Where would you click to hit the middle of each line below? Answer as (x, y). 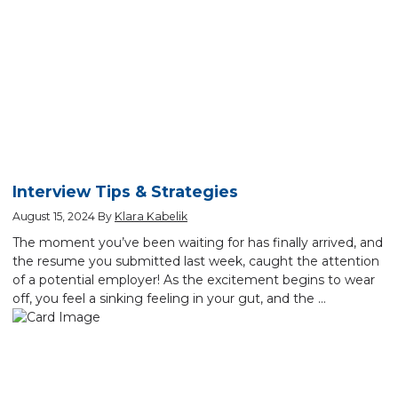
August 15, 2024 (55, 217)
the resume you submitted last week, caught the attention (196, 261)
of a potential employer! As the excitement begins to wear (194, 279)
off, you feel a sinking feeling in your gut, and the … (169, 298)
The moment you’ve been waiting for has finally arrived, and (198, 242)
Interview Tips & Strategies (125, 192)
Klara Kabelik (151, 217)
